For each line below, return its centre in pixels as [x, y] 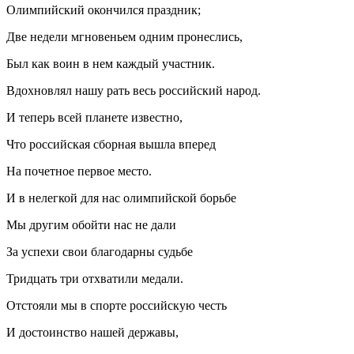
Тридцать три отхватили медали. [95, 278]
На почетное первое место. [79, 171]
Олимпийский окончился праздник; [104, 9]
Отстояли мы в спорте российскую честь [117, 305]
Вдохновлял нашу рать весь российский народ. [134, 90]
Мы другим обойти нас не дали [91, 224]
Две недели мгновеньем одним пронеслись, [124, 36]
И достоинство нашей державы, [92, 332]
